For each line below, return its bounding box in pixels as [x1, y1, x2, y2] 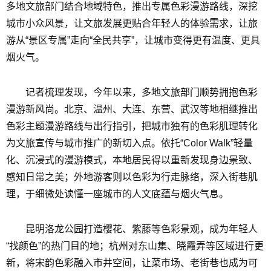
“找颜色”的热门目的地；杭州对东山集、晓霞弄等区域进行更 [6, 241, 264, 251]
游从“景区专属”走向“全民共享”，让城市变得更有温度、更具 [6, 35, 260, 45]
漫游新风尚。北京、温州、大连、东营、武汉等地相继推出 [6, 104, 258, 114]
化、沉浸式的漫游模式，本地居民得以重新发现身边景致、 [6, 155, 258, 165]
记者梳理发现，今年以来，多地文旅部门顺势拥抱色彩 [25, 87, 258, 97]
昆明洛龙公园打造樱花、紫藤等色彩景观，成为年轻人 [25, 224, 258, 234]
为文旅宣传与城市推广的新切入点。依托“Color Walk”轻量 [6, 138, 253, 148]
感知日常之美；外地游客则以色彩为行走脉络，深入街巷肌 [6, 172, 258, 182]
